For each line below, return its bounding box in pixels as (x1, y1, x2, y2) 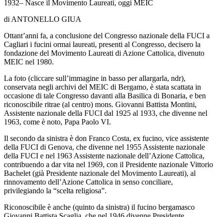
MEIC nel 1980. (4, 57, 54, 66)
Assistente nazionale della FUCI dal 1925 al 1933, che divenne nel (4, 108, 207, 117)
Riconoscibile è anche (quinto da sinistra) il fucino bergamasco (4, 202, 195, 211)
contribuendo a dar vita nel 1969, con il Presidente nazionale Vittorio (4, 160, 213, 169)
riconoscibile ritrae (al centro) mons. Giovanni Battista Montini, (4, 100, 197, 108)
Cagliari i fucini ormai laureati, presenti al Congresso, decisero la (4, 40, 201, 48)
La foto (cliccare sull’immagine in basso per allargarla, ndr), (4, 74, 186, 82)
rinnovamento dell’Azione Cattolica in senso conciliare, (4, 177, 173, 186)
